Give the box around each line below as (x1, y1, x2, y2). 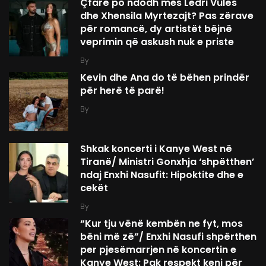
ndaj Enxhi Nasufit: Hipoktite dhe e (80, 168, 243, 182)
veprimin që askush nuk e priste (80, 35, 234, 49)
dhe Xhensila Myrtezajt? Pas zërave (80, 9, 254, 23)
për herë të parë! (80, 84, 164, 98)
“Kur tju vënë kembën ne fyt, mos (80, 217, 243, 231)
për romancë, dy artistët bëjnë (80, 22, 232, 36)
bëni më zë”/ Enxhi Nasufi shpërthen (80, 230, 256, 244)
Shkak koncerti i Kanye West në (80, 142, 232, 156)
